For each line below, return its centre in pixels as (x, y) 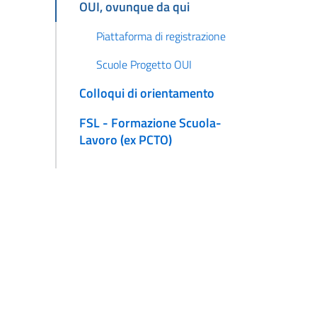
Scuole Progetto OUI (144, 65)
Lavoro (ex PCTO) (125, 140)
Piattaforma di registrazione (161, 36)
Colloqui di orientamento (146, 93)
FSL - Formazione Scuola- (150, 123)
